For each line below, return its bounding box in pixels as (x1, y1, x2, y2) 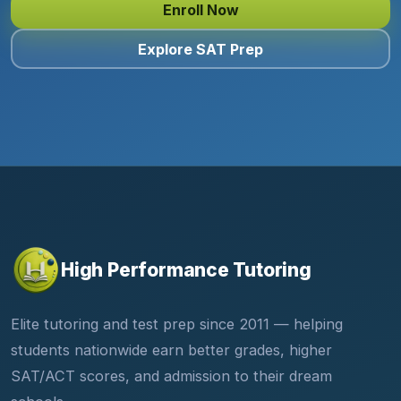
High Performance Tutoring (61, 259, 311, 282)
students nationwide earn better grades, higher (11, 341, 332, 360)
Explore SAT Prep (138, 39, 263, 58)
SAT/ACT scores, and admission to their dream (11, 367, 332, 386)
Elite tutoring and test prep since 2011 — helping (11, 315, 343, 334)
